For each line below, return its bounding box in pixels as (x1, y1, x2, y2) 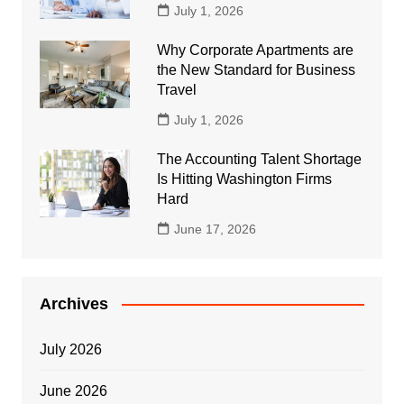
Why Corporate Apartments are (156, 41, 353, 58)
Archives (39, 294, 108, 313)
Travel (156, 81, 197, 97)
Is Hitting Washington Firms (156, 170, 332, 187)
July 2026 (39, 341, 102, 357)
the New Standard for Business (156, 61, 355, 78)
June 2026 (39, 382, 107, 399)
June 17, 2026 (173, 221, 256, 236)
